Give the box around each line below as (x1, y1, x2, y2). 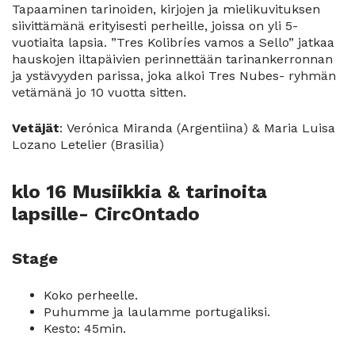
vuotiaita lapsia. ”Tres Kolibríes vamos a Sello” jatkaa (12, 35, 334, 51)
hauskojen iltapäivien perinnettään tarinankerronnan (12, 52, 333, 67)
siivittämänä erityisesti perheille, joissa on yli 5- (12, 18, 298, 34)
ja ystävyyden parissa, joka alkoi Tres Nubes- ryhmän (12, 68, 336, 84)
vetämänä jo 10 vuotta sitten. (12, 85, 186, 101)
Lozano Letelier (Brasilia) (12, 137, 164, 153)
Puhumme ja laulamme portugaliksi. (44, 303, 270, 319)
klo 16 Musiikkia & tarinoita (12, 180, 267, 203)
